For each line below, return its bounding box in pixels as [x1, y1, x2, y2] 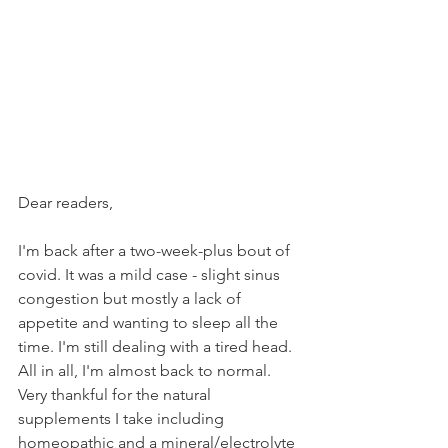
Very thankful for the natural [18, 385, 215, 404]
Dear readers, [18, 193, 113, 212]
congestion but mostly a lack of [18, 289, 245, 308]
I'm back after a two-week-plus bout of [18, 241, 294, 260]
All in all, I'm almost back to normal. [18, 361, 275, 380]
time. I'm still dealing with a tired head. [18, 337, 296, 356]
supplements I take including [18, 409, 228, 428]
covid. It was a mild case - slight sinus [18, 265, 284, 284]
